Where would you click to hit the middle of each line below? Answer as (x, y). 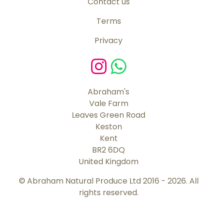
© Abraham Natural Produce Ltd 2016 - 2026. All (108, 181)
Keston (108, 127)
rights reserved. (108, 193)
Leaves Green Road (108, 115)
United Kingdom (108, 162)
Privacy (108, 41)
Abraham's (108, 92)
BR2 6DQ (108, 150)
